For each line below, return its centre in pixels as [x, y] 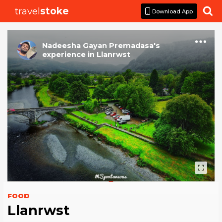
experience [64, 55]
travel [28, 11]
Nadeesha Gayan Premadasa [98, 46]
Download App [172, 11]
